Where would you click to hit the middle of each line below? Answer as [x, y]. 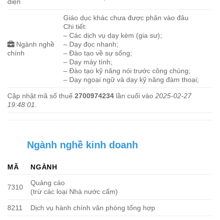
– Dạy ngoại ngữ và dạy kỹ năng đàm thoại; [131, 80]
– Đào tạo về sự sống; [98, 53]
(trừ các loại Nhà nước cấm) [74, 192]
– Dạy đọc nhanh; [91, 44]
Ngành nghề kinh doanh [82, 145]
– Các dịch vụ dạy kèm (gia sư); [113, 35]
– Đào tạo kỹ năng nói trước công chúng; [127, 71]
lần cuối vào [135, 96]
